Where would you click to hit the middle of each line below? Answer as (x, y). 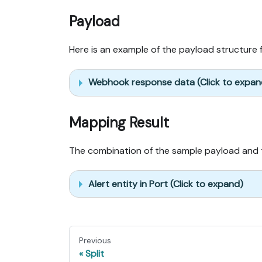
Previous (95, 241)
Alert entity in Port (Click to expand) (166, 184)
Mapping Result (119, 122)
